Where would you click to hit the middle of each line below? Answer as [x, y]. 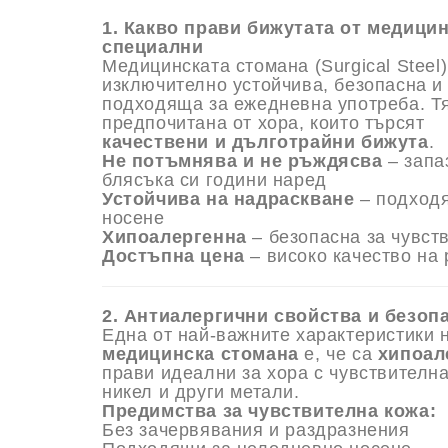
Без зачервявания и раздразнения [256, 430]
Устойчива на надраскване [228, 199]
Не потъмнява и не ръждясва [242, 161]
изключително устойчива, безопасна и [273, 85]
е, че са [338, 354]
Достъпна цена [173, 256]
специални [153, 47]
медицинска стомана [200, 354]
